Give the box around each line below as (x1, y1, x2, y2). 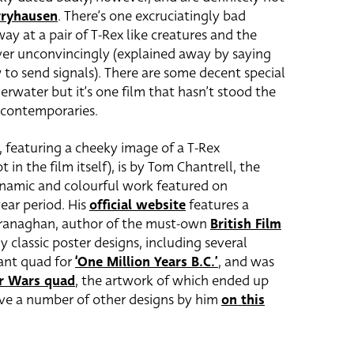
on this (221, 290, 265, 310)
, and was (218, 252, 274, 272)
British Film (210, 214, 281, 234)
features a (186, 195, 249, 215)
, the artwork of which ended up (75, 271, 269, 291)
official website (89, 195, 186, 215)
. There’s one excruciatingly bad (58, 6, 246, 26)
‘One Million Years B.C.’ (75, 252, 218, 272)
